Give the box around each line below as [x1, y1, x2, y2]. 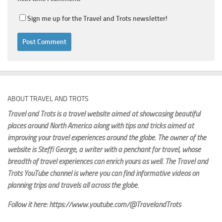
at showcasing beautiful [131, 110, 200, 119]
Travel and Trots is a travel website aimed [7, 110, 131, 119]
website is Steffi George [7, 145, 76, 155]
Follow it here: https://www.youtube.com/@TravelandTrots [7, 200, 181, 210]
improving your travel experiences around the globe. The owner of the [7, 133, 206, 143]
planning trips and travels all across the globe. [7, 181, 139, 190]
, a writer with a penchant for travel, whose [76, 145, 201, 155]
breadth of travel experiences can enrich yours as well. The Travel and [7, 157, 208, 166]
